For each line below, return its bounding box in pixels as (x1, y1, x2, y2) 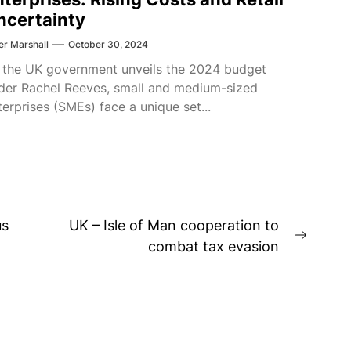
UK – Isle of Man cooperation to (69, 217, 280, 233)
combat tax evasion (148, 238, 280, 255)
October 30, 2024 (68, 38, 148, 50)
